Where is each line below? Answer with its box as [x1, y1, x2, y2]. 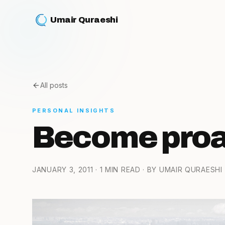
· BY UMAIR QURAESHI [140, 165, 222, 174]
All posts [40, 81, 68, 89]
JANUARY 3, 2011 [32, 165, 93, 174]
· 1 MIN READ [93, 165, 141, 174]
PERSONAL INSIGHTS [32, 107, 116, 114]
